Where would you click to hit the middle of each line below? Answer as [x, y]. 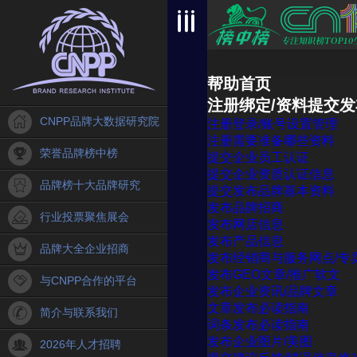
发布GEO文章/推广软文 [274, 275]
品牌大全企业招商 [84, 249]
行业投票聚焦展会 [84, 217]
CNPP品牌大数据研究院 [100, 121]
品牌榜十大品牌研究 [90, 185]
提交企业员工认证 [258, 157]
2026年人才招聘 [80, 344]
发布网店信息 [245, 224]
